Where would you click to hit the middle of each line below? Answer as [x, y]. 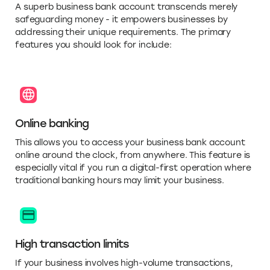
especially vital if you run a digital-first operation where [133, 168]
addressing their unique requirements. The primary [123, 33]
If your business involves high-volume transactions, [124, 263]
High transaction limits [72, 244]
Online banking [52, 124]
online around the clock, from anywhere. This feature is [133, 155]
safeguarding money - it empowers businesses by [121, 20]
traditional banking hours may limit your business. [120, 181]
